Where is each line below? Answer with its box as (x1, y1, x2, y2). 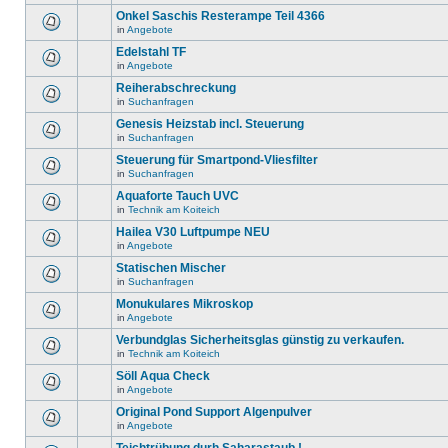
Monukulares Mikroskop (116, 297, 253, 311)
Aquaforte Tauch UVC (116, 189, 239, 203)
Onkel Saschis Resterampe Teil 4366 (116, 9, 325, 23)
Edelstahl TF (116, 45, 186, 59)
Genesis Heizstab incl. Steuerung (116, 117, 304, 131)
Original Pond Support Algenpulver (116, 405, 312, 419)
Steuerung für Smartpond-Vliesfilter (116, 153, 318, 167)
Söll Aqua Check (116, 369, 210, 383)
